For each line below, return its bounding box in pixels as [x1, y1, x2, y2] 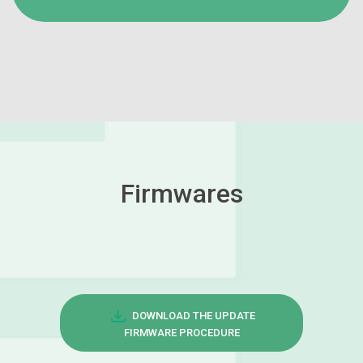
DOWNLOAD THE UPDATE [132, 309, 255, 322]
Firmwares [120, 177, 243, 209]
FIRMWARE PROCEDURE [123, 326, 240, 339]
